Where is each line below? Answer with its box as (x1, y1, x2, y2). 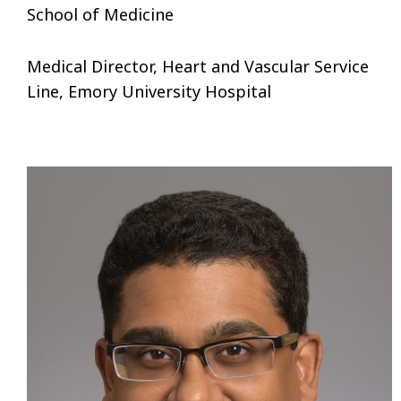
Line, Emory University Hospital (27, 81, 271, 103)
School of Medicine (27, 4, 174, 26)
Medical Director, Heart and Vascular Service (27, 55, 369, 78)
